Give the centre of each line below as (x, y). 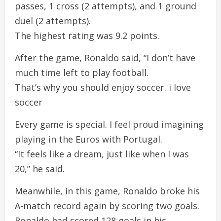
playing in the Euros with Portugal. (89, 139)
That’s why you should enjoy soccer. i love (103, 87)
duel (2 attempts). (53, 20)
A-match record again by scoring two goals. (107, 205)
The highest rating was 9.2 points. (87, 35)
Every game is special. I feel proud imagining (109, 124)
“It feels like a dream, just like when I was (102, 154)
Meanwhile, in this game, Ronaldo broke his (107, 191)
